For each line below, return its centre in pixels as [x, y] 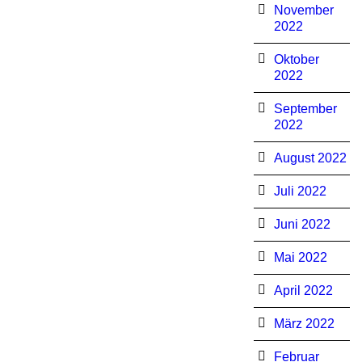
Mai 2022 [300, 257]
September [305, 109]
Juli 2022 [300, 191]
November [303, 10]
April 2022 [303, 290]
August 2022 [310, 158]
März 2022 [304, 324]
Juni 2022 [302, 224]
